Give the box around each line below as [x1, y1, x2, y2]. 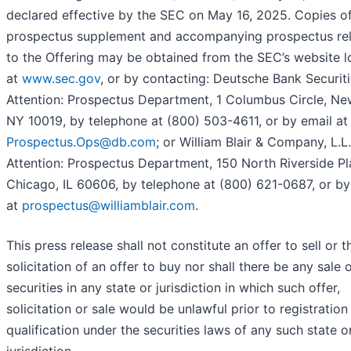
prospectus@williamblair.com [22, 197, 195, 214]
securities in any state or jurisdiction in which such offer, [6, 280, 340, 296]
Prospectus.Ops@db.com [6, 134, 156, 150]
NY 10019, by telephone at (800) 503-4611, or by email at [6, 113, 348, 129]
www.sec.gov [22, 71, 100, 87]
